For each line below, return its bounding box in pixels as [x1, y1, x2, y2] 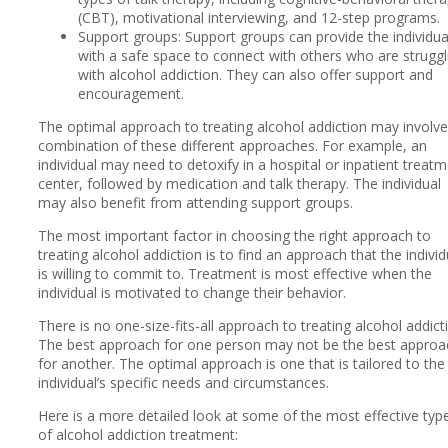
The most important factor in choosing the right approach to [38, 226, 431, 246]
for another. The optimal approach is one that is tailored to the [38, 354, 445, 374]
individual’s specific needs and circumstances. [38, 373, 329, 393]
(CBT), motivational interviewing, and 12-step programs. [78, 8, 440, 28]
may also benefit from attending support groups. [38, 193, 353, 213]
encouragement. [78, 84, 184, 104]
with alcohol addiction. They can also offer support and [78, 65, 433, 85]
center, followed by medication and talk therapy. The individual [38, 174, 441, 194]
